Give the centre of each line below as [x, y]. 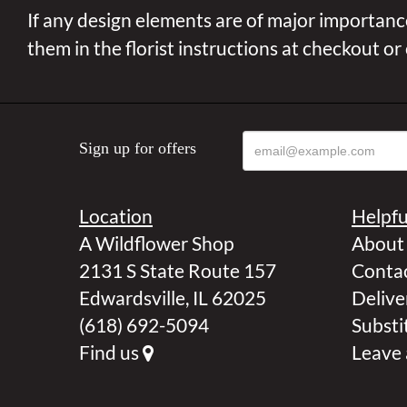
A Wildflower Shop [157, 243]
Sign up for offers [138, 148]
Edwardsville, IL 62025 [173, 298]
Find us [111, 352]
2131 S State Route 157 [178, 270]
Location [116, 216]
